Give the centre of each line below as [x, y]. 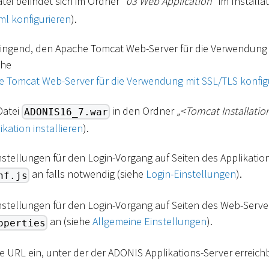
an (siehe [70, 222]
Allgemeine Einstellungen [150, 222]
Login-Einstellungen [191, 174]
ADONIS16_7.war [66, 112]
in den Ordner [144, 110]
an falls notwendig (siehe [88, 174]
